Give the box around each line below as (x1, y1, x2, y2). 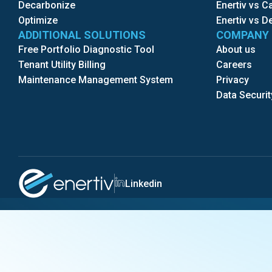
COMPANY (216, 29, 270, 41)
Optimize (18, 15, 58, 26)
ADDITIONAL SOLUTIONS (18, 29, 146, 41)
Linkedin (125, 177, 162, 189)
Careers (216, 59, 253, 70)
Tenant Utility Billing (18, 59, 106, 70)
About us (216, 44, 256, 55)
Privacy (216, 74, 250, 86)
